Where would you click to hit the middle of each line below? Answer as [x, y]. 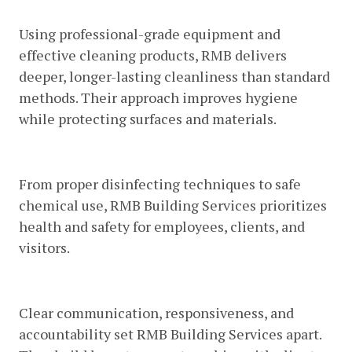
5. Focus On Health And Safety [150, 155]
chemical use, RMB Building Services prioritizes [173, 205]
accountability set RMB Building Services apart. [170, 334]
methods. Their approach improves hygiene [158, 97]
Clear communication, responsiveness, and [156, 312]
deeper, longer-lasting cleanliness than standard [174, 76]
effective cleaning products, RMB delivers [153, 55]
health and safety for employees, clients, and [162, 226]
